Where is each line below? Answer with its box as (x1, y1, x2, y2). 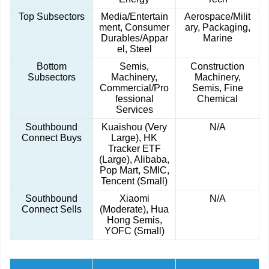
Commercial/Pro (100, 83, 169, 94)
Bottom (36, 61, 67, 72)
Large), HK (111, 133, 157, 144)
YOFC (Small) (104, 226, 165, 237)
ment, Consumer (99, 22, 169, 33)
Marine (202, 33, 232, 44)
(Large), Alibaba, (99, 154, 169, 165)
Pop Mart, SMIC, (99, 165, 169, 176)
